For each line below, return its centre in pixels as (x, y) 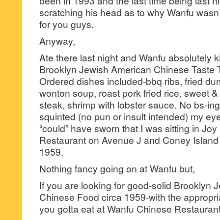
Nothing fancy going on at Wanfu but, (117, 168)
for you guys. (67, 24)
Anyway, (57, 41)
